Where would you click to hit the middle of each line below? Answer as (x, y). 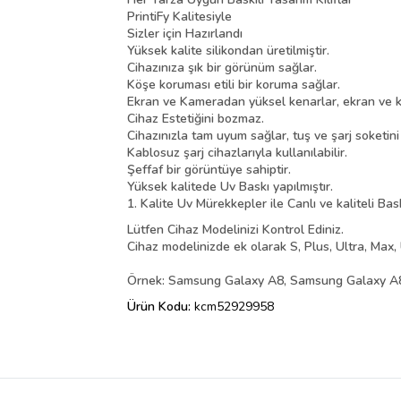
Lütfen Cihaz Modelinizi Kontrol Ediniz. (235, 230)
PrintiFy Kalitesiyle (179, 17)
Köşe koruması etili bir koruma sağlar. (234, 85)
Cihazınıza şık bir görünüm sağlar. (222, 68)
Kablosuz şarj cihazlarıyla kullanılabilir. (237, 153)
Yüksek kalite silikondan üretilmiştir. (228, 51)
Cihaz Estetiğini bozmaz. (196, 119)
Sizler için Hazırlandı (185, 34)
